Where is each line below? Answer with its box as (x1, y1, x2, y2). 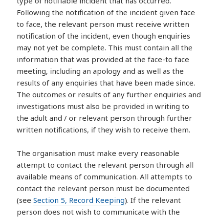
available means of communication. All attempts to (17, 171, 193, 181)
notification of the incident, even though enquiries (17, 30, 191, 41)
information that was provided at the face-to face (17, 54, 190, 64)
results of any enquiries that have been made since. (17, 77, 196, 88)
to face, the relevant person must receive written (17, 19, 190, 29)
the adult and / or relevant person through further (17, 112, 193, 123)
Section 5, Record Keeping (33, 195, 125, 205)
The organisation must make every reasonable (17, 148, 180, 158)
